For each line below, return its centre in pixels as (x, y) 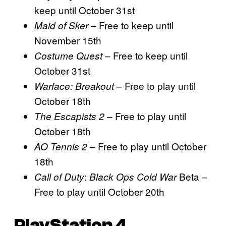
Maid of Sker (63, 25)
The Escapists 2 (71, 116)
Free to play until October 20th (99, 191)
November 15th (68, 40)
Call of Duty (59, 176)
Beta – (193, 176)
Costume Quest (70, 55)
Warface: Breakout (74, 86)
